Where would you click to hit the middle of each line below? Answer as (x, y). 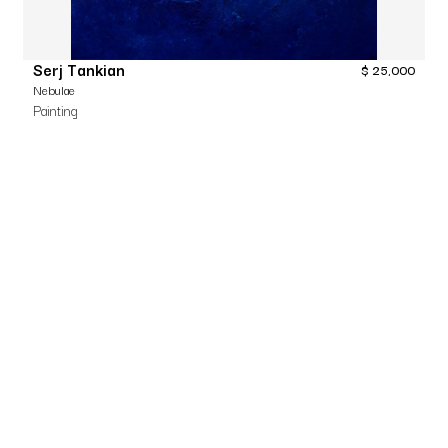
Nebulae (53, 89)
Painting (55, 110)
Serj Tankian (78, 69)
